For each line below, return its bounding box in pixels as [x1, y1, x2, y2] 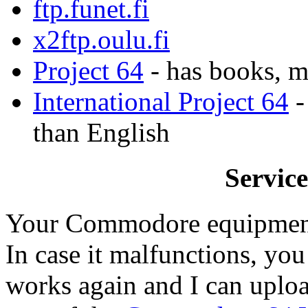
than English [33, 117, 170, 147]
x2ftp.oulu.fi [33, 24, 170, 54]
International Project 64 [33, 86, 289, 116]
